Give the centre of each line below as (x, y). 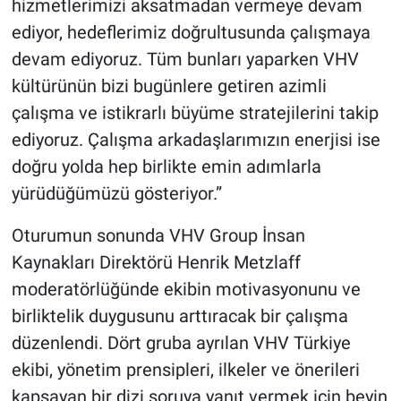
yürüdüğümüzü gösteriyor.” (116, 193)
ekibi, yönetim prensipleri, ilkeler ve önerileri (185, 369)
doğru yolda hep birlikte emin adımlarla (166, 166)
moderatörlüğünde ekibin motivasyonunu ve (186, 289)
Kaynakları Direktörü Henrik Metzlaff (156, 262)
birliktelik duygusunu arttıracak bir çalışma (179, 316)
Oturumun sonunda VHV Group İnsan (158, 235)
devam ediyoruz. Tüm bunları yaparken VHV (185, 59)
